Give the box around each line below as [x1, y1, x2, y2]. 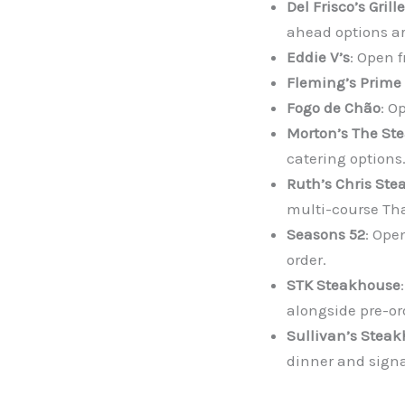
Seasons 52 [287, 225, 365, 244]
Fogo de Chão [287, 99, 381, 118]
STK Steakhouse [287, 276, 400, 295]
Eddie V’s [287, 48, 350, 67]
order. [287, 250, 326, 269]
